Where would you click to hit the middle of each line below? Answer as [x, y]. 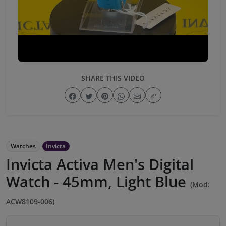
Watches [23, 146]
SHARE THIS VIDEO [113, 78]
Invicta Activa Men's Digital [100, 164]
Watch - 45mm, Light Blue [98, 182]
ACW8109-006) [30, 202]
